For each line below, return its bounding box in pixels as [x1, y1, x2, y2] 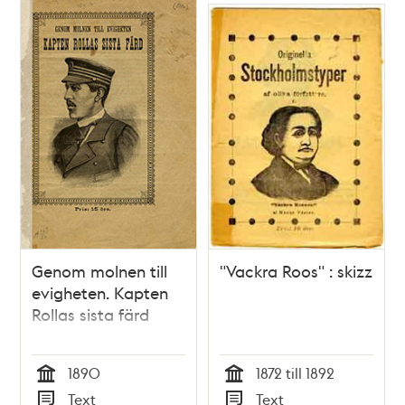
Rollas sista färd [32, 303, 150, 325]
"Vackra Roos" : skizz [220, 259, 372, 281]
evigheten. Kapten [32, 281, 169, 303]
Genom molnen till [32, 259, 168, 281]
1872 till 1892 [256, 363, 334, 382]
